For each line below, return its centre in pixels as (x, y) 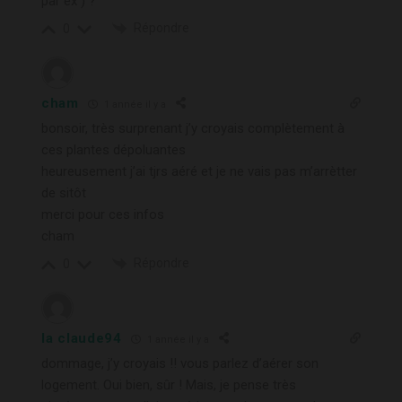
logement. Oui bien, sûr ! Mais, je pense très (169, 385)
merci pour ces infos (103, 215)
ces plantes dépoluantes (114, 150)
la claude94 (82, 339)
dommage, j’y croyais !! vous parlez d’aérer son (180, 364)
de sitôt (64, 193)
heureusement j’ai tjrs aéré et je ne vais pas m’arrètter (199, 172)
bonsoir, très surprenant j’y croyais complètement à (193, 129)
